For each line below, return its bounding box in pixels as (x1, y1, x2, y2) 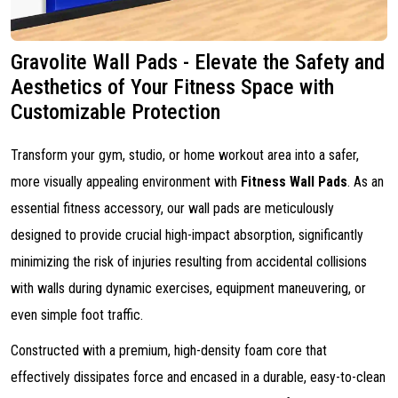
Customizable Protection (11, 99, 220, 124)
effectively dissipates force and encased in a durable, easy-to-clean (11, 369, 386, 386)
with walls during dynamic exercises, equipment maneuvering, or (11, 280, 366, 297)
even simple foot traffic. (11, 306, 143, 323)
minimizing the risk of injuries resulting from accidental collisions (11, 253, 367, 270)
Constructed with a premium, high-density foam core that (11, 342, 327, 359)
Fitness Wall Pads (241, 173, 347, 190)
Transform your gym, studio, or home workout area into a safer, (11, 147, 359, 163)
